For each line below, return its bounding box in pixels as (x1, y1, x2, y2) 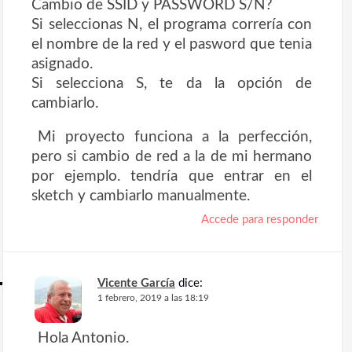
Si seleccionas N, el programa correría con (31, 16, 312, 33)
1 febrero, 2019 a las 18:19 (97, 293, 209, 303)
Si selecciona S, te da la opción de (31, 75, 312, 92)
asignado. (31, 56, 93, 72)
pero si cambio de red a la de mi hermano (31, 148, 312, 165)
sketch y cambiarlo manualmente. (31, 188, 250, 204)
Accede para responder (201, 214, 318, 226)
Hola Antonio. (38, 330, 129, 346)
